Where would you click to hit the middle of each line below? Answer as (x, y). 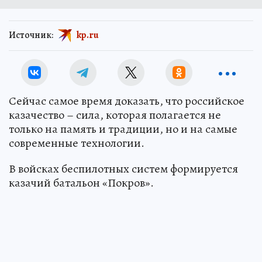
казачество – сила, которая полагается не (115, 115)
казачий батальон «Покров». (81, 183)
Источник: (31, 35)
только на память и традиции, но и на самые (123, 129)
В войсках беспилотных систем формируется (123, 169)
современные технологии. (77, 143)
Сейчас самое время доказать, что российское (127, 101)
